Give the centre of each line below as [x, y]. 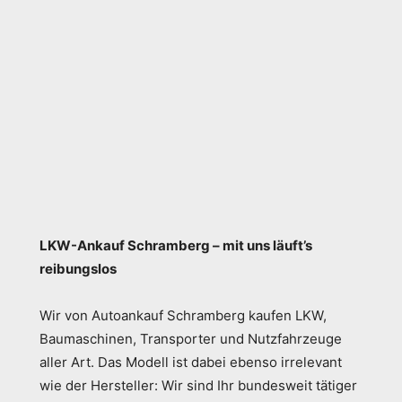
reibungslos [78, 269]
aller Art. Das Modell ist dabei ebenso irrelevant [191, 362]
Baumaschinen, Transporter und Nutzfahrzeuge [191, 339]
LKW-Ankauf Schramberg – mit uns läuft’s [176, 245]
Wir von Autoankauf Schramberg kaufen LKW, [183, 315]
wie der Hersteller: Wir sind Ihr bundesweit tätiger [198, 385]
